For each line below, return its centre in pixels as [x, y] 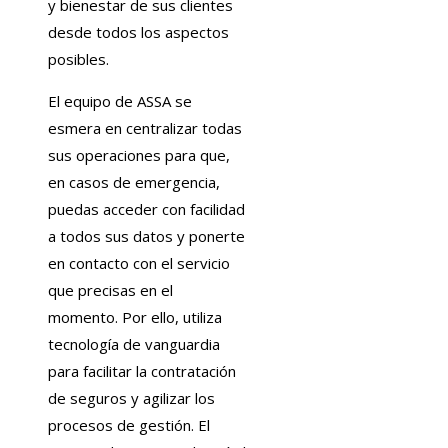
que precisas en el [110, 289]
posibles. [78, 58]
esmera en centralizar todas [145, 127]
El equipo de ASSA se [120, 100]
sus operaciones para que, [139, 154]
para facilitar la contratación [142, 370]
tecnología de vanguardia [134, 343]
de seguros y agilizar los [131, 397]
